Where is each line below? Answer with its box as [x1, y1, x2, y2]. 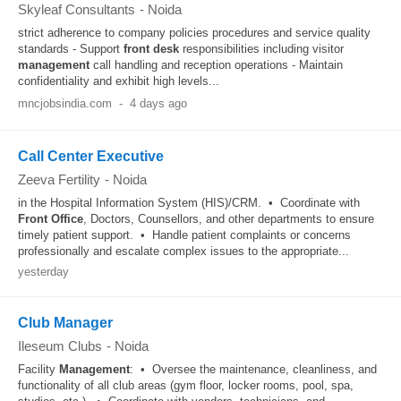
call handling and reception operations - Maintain [90, 58, 343, 72]
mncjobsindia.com [18, 97, 112, 110]
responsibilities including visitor [179, 42, 344, 55]
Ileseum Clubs [18, 338, 102, 354]
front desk [124, 42, 179, 55]
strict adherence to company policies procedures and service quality [18, 26, 371, 39]
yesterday [18, 265, 69, 278]
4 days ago [129, 97, 187, 110]
